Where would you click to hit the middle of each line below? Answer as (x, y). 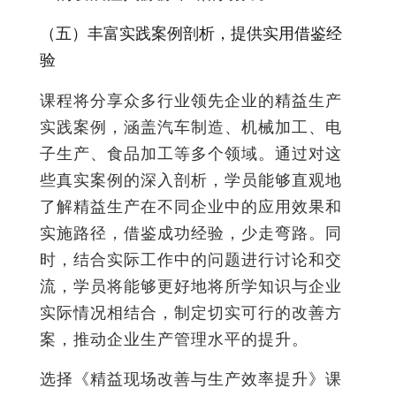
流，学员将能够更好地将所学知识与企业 (191, 286)
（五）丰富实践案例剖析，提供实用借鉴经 (191, 33)
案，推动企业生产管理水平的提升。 (174, 339)
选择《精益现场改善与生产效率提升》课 (191, 379)
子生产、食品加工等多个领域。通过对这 (191, 153)
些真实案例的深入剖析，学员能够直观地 (191, 180)
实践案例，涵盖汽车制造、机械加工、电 (191, 127)
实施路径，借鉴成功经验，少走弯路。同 (191, 233)
